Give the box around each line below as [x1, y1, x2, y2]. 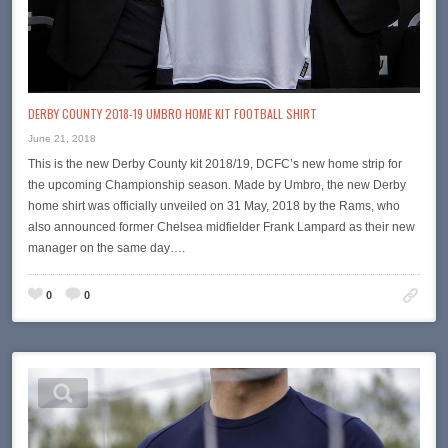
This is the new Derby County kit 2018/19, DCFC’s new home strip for [28, 157, 402, 172]
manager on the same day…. [28, 241, 185, 256]
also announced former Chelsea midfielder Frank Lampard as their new [28, 220, 415, 235]
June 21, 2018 [28, 133, 96, 145]
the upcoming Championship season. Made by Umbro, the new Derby [28, 178, 406, 193]
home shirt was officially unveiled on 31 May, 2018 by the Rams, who [28, 199, 400, 214]
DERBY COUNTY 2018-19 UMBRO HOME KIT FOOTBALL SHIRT [28, 105, 317, 123]
